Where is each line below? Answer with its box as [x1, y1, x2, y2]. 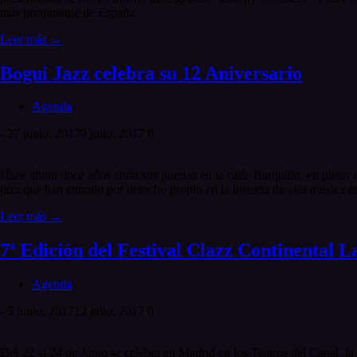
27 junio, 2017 [7, 127, 80, 141]
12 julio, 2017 [74, 304, 144, 319]
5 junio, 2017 [7, 304, 74, 319]
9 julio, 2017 [80, 127, 144, 141]
